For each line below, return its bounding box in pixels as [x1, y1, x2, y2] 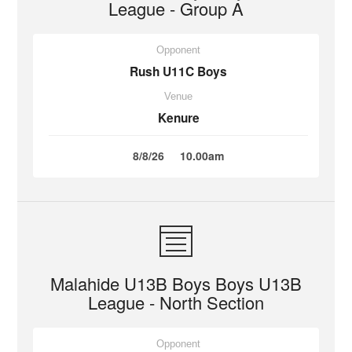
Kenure [157, 109, 200, 126]
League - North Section [88, 290, 264, 314]
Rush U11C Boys [130, 63, 227, 80]
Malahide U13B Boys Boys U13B [50, 271, 302, 295]
